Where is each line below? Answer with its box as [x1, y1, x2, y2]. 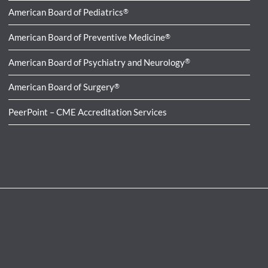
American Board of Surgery [8, 81, 115, 93]
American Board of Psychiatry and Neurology [8, 56, 185, 68]
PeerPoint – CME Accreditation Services [8, 106, 167, 117]
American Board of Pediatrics [8, 7, 124, 18]
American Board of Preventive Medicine [8, 31, 166, 42]
